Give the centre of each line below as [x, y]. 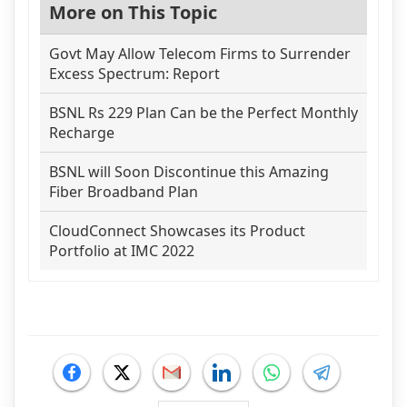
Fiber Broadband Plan [124, 191]
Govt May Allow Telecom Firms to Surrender [200, 53]
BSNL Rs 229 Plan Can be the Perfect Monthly [203, 112]
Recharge [82, 132]
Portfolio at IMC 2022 [122, 250]
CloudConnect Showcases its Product [177, 230]
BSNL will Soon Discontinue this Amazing [189, 171]
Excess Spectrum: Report [134, 73]
